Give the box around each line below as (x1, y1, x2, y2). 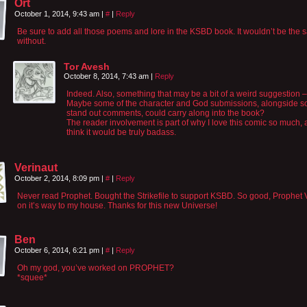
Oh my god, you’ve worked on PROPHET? (17, 262, 174, 273)
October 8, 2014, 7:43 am (64, 71, 151, 80)
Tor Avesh (64, 60, 110, 72)
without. (17, 36, 46, 46)
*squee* (17, 272, 47, 282)
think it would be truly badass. (66, 127, 176, 137)
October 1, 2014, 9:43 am (14, 9, 101, 18)
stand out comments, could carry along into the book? (66, 108, 265, 118)
